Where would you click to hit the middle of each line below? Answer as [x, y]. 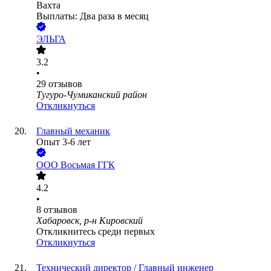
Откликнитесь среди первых [96, 232]
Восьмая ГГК [88, 165]
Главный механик [73, 131]
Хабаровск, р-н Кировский [90, 221]
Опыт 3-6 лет [64, 142]
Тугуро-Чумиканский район [92, 95]
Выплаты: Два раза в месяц [93, 16]
